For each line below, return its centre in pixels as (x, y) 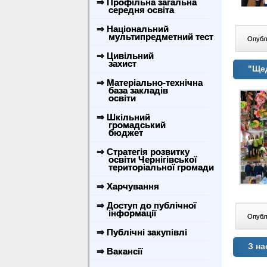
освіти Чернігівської (145, 159)
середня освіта (134, 10)
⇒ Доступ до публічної (146, 205)
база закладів (131, 90)
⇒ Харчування (128, 186)
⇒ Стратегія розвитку (143, 152)
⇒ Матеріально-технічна (150, 83)
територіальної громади (154, 167)
